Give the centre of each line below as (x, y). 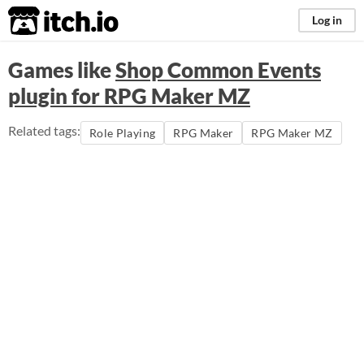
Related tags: (44, 130)
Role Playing (123, 133)
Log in (327, 20)
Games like (62, 70)
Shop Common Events (218, 70)
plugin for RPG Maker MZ (129, 96)
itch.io (43, 21)
